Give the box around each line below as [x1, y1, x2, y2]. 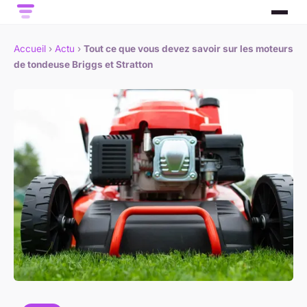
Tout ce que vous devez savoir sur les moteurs [84, 43, 293, 55]
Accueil [14, 43, 46, 55]
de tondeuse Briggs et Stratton [14, 59, 153, 71]
